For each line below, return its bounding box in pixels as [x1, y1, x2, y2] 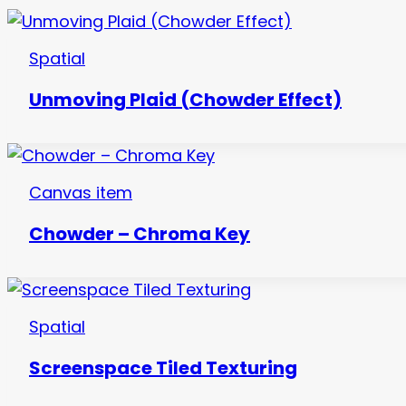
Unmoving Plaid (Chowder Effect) [29, 87, 342, 113]
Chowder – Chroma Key [29, 221, 250, 247]
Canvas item [29, 180, 132, 204]
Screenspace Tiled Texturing [29, 355, 297, 382]
